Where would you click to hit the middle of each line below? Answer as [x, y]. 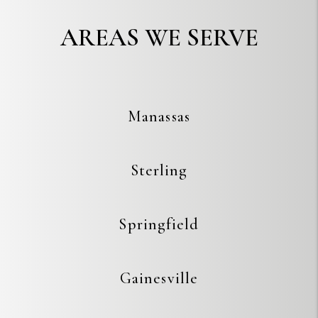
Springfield [159, 224]
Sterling [159, 170]
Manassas [159, 116]
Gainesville [159, 278]
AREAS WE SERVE [159, 37]
